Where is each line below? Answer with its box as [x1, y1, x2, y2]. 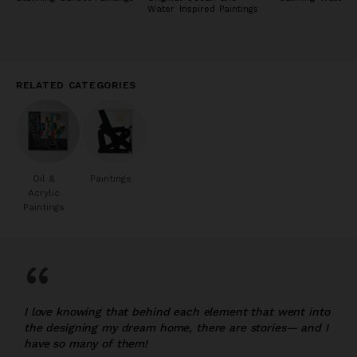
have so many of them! [24, 336, 148, 350]
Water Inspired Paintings [147, 3, 259, 14]
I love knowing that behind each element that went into [24, 304, 330, 318]
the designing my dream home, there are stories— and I [24, 320, 328, 334]
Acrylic [28, 186, 60, 198]
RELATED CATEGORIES [16, 79, 136, 91]
